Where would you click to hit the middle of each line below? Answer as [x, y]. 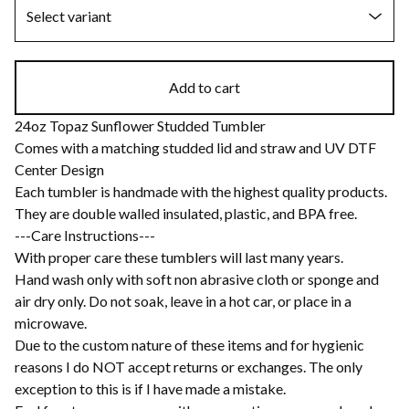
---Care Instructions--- [85, 236]
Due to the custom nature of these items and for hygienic [189, 345]
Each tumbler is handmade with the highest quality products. [201, 192]
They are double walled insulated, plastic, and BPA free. [186, 214]
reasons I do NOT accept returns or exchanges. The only [189, 367]
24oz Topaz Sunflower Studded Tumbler [140, 126]
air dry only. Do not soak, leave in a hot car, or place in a [183, 301]
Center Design [59, 170]
